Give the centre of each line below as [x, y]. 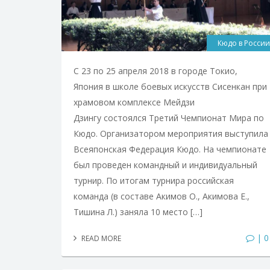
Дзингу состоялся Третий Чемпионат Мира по [169, 118]
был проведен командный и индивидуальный [165, 165]
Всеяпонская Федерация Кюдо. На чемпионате [170, 149]
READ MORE [100, 238]
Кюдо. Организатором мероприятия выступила [171, 133]
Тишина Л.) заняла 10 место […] [138, 212]
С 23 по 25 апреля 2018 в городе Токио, [155, 71]
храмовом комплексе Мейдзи [134, 102]
